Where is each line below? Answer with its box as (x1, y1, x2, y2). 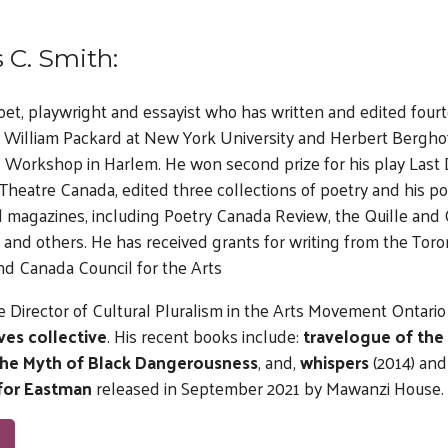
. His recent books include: (106, 320, 303, 353)
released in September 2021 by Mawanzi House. (91, 372, 444, 405)
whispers (299, 346, 369, 379)
